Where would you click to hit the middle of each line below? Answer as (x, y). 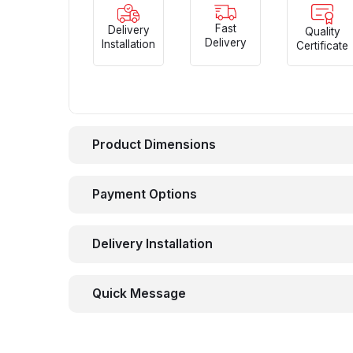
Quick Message (139, 294)
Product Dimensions (154, 145)
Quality (322, 32)
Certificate (322, 46)
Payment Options (145, 195)
